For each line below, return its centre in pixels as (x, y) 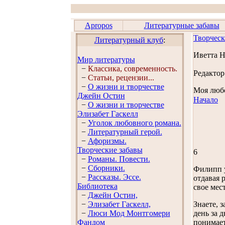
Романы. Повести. (119, 159)
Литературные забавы (182, 25)
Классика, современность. (132, 69)
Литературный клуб (129, 40)
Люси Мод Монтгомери (129, 213)
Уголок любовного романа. (134, 123)
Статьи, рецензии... (121, 78)
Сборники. (106, 168)
